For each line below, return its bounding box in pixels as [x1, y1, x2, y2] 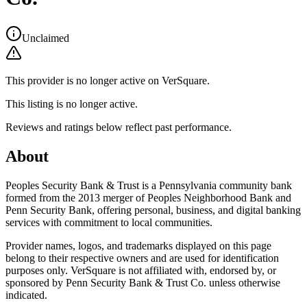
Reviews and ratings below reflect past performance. [5, 121, 232, 133]
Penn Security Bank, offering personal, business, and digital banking [5, 204, 301, 216]
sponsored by [5, 276, 66, 288]
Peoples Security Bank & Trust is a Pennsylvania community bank [5, 179, 292, 191]
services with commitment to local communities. [5, 216, 212, 228]
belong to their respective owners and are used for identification [5, 251, 279, 264]
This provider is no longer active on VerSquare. [5, 74, 210, 86]
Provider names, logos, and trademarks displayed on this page [5, 239, 271, 251]
